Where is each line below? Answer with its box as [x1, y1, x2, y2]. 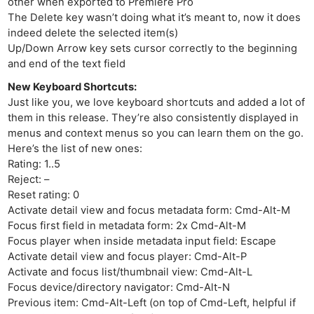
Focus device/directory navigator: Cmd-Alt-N [8, 281, 231, 294]
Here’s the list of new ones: [8, 142, 143, 156]
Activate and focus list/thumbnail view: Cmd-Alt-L [8, 266, 253, 279]
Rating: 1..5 [8, 158, 61, 171]
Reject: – [8, 173, 50, 186]
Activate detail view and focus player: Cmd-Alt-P [8, 250, 247, 264]
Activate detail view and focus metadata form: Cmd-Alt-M [8, 204, 291, 217]
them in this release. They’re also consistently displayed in [8, 111, 299, 125]
